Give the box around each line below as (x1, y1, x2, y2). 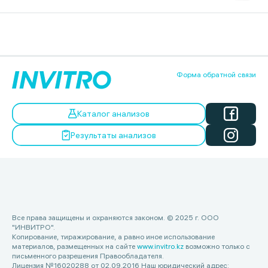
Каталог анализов (77, 108, 150, 119)
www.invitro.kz (137, 242, 184, 251)
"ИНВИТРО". (12, 223, 55, 232)
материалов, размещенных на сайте (12, 242, 137, 251)
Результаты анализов (71, 130, 156, 141)
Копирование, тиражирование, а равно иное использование (12, 232, 215, 241)
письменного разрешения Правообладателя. (12, 251, 164, 260)
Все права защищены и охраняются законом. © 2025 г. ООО (12, 213, 219, 222)
